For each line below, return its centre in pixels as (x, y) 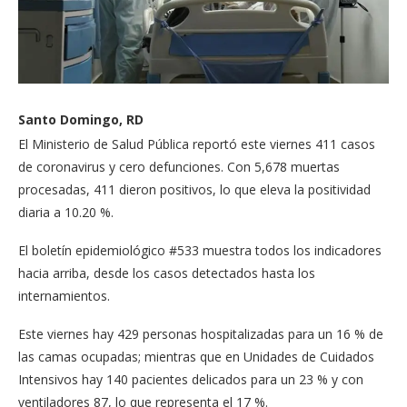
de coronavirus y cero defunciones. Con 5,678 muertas (179, 166)
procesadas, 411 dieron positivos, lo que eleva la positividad (194, 189)
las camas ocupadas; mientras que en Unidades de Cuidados (196, 356)
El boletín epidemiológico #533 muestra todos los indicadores (200, 250)
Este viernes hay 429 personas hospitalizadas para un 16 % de (201, 333)
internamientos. (64, 295)
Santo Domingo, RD (81, 119)
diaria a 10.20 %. (66, 212)
